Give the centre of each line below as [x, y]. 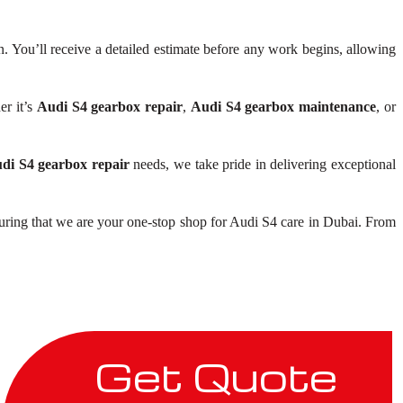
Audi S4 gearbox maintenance [283, 107]
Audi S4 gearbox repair [110, 107]
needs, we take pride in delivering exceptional [262, 164]
